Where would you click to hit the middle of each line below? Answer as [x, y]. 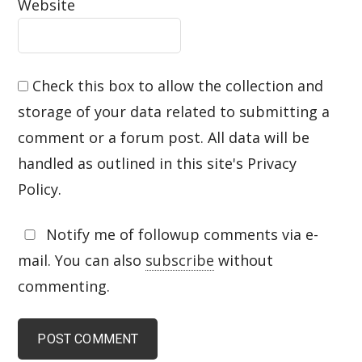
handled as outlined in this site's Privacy [158, 163]
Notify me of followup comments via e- [181, 234]
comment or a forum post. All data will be [164, 137]
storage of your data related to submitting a [174, 111]
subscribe [180, 260]
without [244, 260]
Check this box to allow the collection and [178, 85]
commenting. [64, 286]
